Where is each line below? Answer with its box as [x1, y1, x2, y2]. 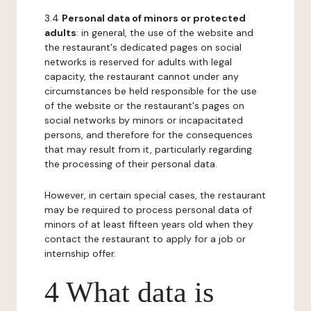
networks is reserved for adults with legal [44, 56, 232, 68]
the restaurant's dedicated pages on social [44, 41, 242, 53]
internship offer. [44, 247, 116, 260]
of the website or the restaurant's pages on [44, 99, 244, 112]
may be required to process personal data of [44, 203, 252, 216]
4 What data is [44, 276, 214, 308]
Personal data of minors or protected [62, 12, 246, 24]
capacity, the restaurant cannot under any [44, 70, 239, 83]
